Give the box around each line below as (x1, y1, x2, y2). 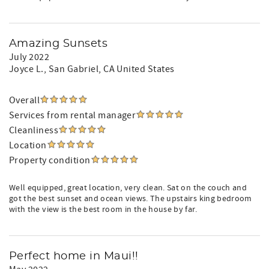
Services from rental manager (9, 109, 136, 121)
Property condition (9, 154, 91, 166)
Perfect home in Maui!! (9, 251, 139, 262)
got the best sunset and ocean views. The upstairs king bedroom (9, 193, 252, 204)
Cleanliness (9, 124, 59, 136)
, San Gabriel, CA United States (43, 63, 175, 75)
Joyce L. (9, 63, 44, 75)
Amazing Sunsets (9, 38, 108, 49)
